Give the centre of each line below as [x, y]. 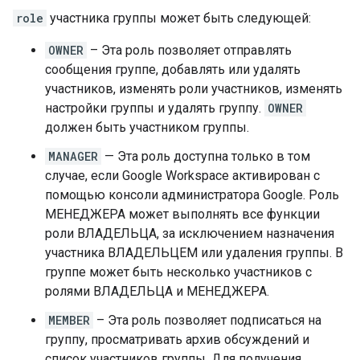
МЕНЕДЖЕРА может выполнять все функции [182, 214]
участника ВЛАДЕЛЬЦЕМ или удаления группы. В [194, 253]
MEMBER [69, 320]
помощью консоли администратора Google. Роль [192, 195]
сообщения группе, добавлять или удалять [173, 70]
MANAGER [73, 156]
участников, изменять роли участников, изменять [194, 89]
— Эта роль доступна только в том [206, 156]
